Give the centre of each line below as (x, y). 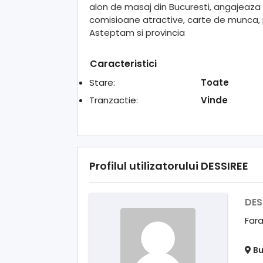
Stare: (102, 82)
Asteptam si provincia (137, 32)
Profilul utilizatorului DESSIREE (169, 166)
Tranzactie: (114, 100)
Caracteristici (123, 63)
